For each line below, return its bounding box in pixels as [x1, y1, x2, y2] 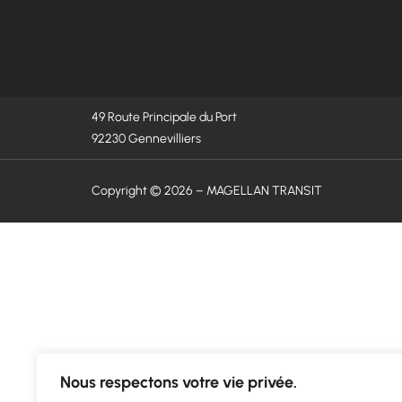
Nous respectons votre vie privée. [60, 372, 297, 392]
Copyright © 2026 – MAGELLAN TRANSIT [92, 183, 322, 199]
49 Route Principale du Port [92, 109, 244, 125]
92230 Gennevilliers [92, 130, 201, 146]
